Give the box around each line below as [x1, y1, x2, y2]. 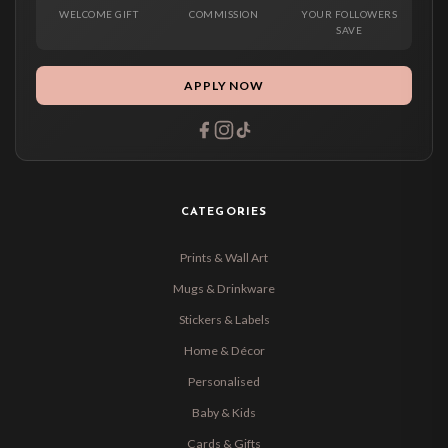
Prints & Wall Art [180, 250, 268, 266]
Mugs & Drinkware [173, 281, 275, 297]
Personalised [188, 374, 260, 390]
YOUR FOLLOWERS [301, 7, 398, 20]
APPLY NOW [183, 77, 265, 93]
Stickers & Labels [178, 312, 270, 328]
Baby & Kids [192, 405, 256, 421]
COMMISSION [189, 7, 259, 20]
